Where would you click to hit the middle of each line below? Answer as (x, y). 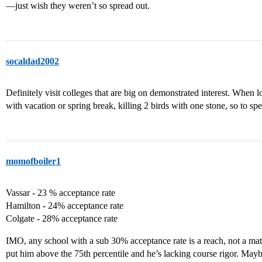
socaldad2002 (32, 61)
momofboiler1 (33, 161)
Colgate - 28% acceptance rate (62, 218)
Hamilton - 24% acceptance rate (65, 206)
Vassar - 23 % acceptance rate (61, 193)
